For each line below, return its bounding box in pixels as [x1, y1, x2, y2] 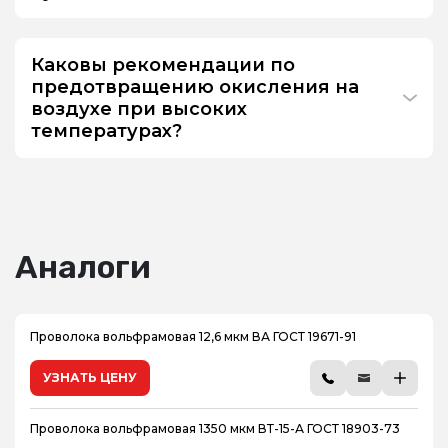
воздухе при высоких [31, 98, 247, 120]
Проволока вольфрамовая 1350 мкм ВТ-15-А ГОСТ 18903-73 [30, 421, 400, 436]
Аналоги [15, 248, 151, 286]
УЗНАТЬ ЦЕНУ [43, 370, 137, 385]
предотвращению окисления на [31, 76, 359, 98]
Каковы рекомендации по [31, 54, 295, 76]
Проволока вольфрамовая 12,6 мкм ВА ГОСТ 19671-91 [30, 329, 356, 344]
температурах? [31, 120, 182, 142]
